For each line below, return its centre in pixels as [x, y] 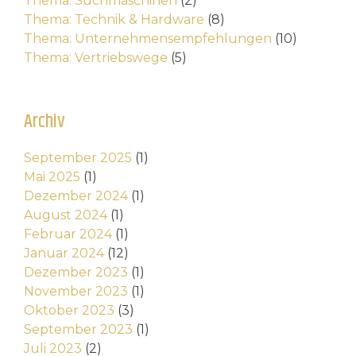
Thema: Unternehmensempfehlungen [148, 39]
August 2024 [66, 215]
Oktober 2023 [69, 311]
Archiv [44, 122]
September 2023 [78, 330]
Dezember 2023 [76, 273]
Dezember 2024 [76, 196]
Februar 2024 [68, 234]
